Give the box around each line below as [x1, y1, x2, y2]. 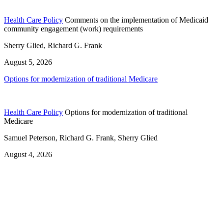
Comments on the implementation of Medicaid [65, 16, 208, 25]
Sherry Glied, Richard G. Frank [4, 41, 102, 50]
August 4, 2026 [4, 150, 52, 159]
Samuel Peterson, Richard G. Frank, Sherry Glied [4, 134, 158, 142]
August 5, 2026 [4, 58, 52, 67]
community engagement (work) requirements [4, 25, 143, 33]
